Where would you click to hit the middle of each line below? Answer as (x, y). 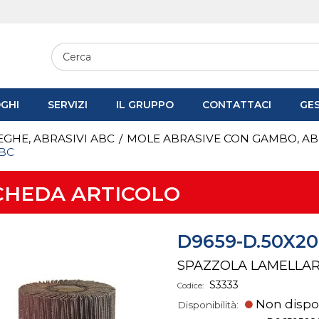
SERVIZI (68, 105)
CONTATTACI (237, 105)
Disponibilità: (209, 304)
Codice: (191, 286)
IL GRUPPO (145, 105)
